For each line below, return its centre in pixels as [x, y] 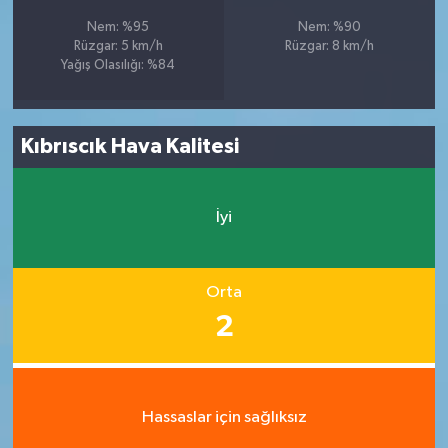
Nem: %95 [118, 27]
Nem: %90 [330, 27]
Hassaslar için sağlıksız [224, 417]
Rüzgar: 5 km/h [118, 46]
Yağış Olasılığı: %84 [118, 65]
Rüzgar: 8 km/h [330, 46]
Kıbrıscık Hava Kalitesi [130, 146]
